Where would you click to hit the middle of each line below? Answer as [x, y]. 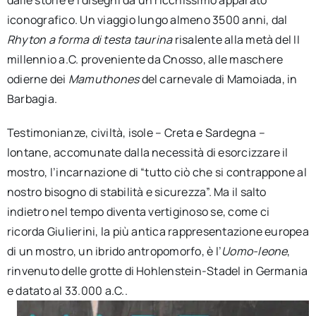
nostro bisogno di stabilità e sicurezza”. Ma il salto [136, 192]
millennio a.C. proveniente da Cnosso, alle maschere [145, 60]
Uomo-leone [255, 251]
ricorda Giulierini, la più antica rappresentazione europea [158, 232]
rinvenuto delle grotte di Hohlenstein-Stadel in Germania [157, 271]
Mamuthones [105, 79]
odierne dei [37, 79]
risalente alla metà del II [236, 40]
